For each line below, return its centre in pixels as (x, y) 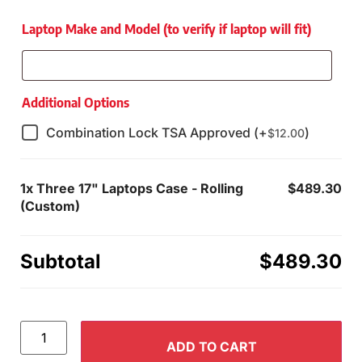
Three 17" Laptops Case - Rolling (140, 189)
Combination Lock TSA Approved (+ (157, 133)
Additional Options (76, 103)
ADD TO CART (211, 347)
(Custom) (50, 206)
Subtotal (61, 262)
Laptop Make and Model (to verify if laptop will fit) (166, 29)
